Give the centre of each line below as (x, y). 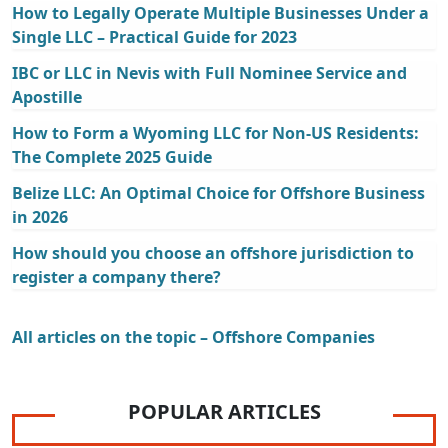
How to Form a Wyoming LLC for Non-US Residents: (215, 133)
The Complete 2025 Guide (112, 157)
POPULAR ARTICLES (224, 412)
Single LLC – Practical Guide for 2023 (154, 37)
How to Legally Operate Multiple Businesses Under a (220, 13)
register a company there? (116, 277)
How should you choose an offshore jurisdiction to (213, 253)
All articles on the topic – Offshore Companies (193, 337)
